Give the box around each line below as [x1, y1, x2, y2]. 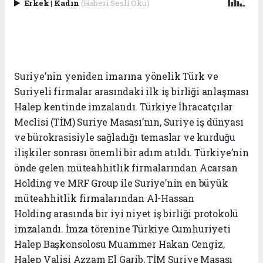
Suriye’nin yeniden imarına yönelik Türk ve [14, 70, 218, 83]
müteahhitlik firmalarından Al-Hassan [14, 192, 195, 205]
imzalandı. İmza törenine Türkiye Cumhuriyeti [14, 222, 231, 235]
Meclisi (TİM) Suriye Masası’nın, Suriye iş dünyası [14, 116, 244, 129]
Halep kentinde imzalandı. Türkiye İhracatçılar [14, 100, 233, 113]
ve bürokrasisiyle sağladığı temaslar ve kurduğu [14, 131, 235, 144]
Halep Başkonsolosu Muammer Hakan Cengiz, [14, 238, 225, 251]
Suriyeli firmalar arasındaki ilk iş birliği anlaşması [14, 85, 249, 98]
